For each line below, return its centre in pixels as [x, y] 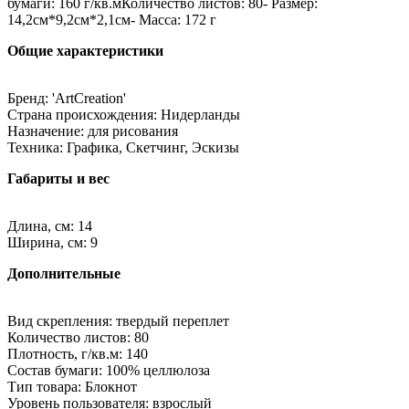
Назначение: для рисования [93, 131]
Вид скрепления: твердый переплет [118, 320]
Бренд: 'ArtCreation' [67, 98]
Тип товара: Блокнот [72, 386]
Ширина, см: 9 [52, 242]
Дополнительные [64, 273]
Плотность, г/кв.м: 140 [78, 353]
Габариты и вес [58, 178]
